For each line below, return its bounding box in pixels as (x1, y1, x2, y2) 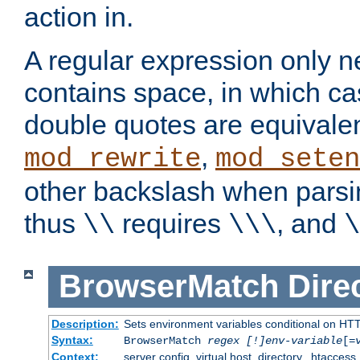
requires (115, 208, 228, 239)
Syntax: (51, 333, 93, 346)
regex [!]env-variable (207, 333, 342, 347)
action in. (24, 2, 133, 33)
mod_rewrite (24, 144, 201, 175)
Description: (51, 317, 119, 330)
